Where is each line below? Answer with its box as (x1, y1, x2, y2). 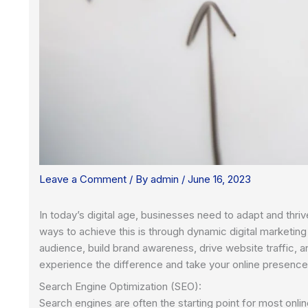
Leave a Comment (39, 173, 126, 186)
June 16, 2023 (188, 173, 251, 186)
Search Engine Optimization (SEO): (39, 279, 201, 293)
